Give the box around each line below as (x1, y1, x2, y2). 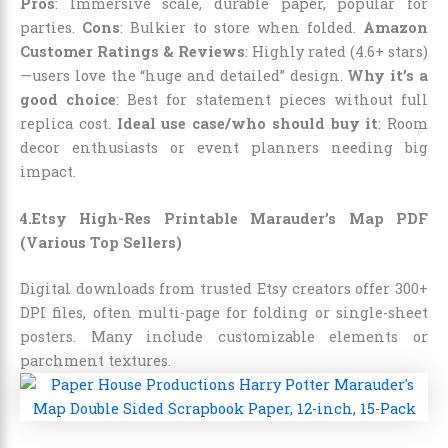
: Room (378, 113, 428, 133)
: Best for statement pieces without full (116, 89, 429, 109)
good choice (20, 89, 117, 109)
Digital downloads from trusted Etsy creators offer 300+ (20, 278, 428, 298)
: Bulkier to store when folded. (120, 17, 363, 37)
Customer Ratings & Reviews (20, 41, 245, 61)
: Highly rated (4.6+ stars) (245, 41, 428, 61)
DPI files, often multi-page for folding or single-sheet (20, 302, 428, 322)
